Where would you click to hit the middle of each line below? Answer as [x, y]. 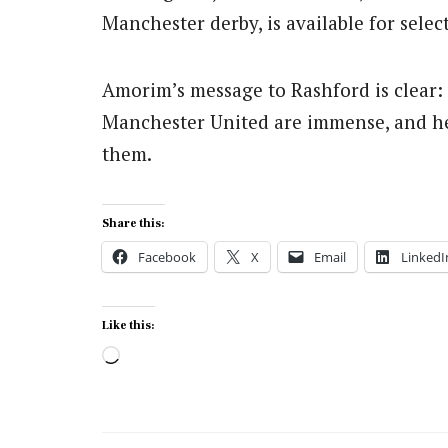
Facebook [167, 256]
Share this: [133, 223]
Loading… [163, 355]
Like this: [128, 325]
